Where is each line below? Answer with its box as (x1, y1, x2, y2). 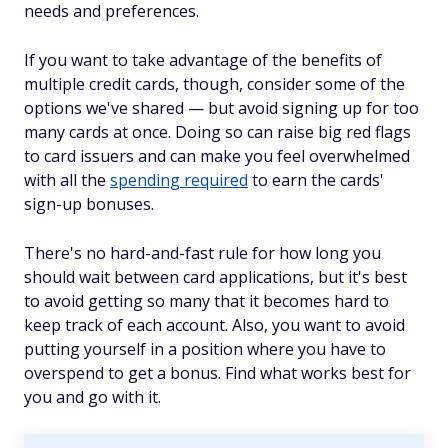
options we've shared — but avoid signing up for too (24, 97, 419, 119)
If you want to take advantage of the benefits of (24, 49, 382, 71)
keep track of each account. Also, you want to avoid (24, 314, 405, 336)
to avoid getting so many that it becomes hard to (24, 290, 389, 312)
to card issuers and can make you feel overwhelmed (24, 145, 410, 167)
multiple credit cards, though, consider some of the (24, 73, 405, 95)
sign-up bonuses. (24, 193, 154, 215)
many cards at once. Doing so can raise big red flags (24, 121, 411, 143)
